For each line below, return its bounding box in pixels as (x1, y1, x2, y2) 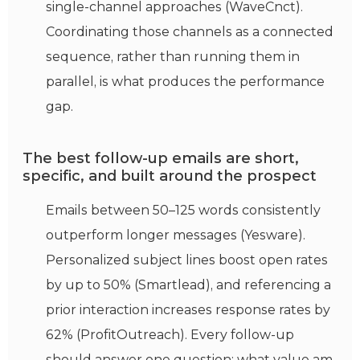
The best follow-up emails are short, (22, 149, 299, 168)
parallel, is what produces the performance (46, 74, 325, 90)
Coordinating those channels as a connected (46, 24, 333, 40)
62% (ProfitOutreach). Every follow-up (46, 327, 294, 343)
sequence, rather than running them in (46, 49, 300, 65)
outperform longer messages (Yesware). (46, 227, 305, 243)
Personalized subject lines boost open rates (46, 252, 328, 268)
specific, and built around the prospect (22, 167, 317, 186)
